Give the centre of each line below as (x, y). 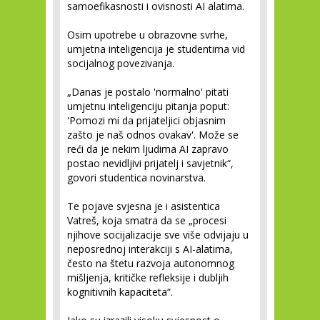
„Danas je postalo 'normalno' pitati (148, 92)
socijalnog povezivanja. (121, 63)
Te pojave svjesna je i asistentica (144, 206)
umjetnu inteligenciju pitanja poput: (148, 106)
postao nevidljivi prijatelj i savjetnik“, (150, 163)
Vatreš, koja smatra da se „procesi (147, 220)
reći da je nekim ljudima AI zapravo (148, 149)
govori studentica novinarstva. (136, 177)
